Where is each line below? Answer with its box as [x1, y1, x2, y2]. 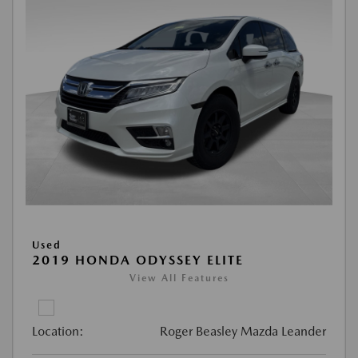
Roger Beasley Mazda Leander [160, 324, 326, 339]
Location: [32, 324, 84, 339]
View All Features [129, 272, 229, 284]
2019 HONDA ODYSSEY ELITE [32, 253, 244, 268]
